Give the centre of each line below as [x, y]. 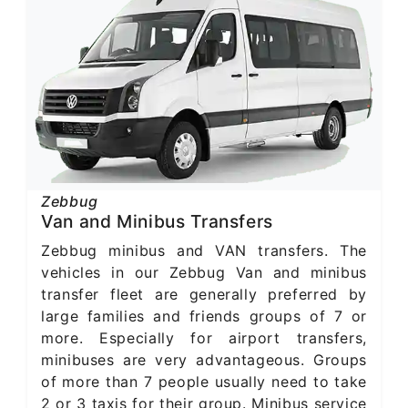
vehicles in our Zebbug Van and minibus [204, 272]
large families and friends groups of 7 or [204, 316]
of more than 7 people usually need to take [204, 381]
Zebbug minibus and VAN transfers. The [204, 250]
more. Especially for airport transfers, [204, 337]
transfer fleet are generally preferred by [204, 294]
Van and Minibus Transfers [157, 221]
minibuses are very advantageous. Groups [204, 359]
